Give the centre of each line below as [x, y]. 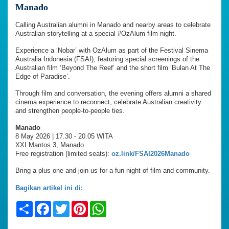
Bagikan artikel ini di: [49, 188]
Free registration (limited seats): [63, 154]
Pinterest [105, 205]
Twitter [83, 205]
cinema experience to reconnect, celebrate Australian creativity [108, 102]
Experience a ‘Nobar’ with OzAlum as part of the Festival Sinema [112, 50]
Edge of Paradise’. [43, 76]
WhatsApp [126, 205]
